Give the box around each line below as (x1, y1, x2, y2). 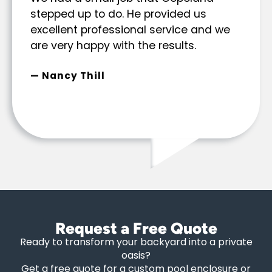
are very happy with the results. (30, 38, 196, 53)
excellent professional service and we (30, 22, 230, 37)
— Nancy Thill (30, 69, 105, 82)
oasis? (121, 248, 151, 262)
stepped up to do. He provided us (30, 6, 206, 21)
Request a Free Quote (55, 218, 217, 237)
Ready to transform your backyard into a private (19, 234, 253, 249)
